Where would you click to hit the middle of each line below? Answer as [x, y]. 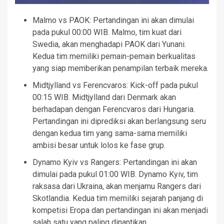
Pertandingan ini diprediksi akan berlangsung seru [119, 121]
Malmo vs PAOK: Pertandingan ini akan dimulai [113, 20]
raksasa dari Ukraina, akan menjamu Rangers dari [117, 186]
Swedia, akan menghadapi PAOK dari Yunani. [109, 44]
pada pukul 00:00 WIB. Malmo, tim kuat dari [107, 32]
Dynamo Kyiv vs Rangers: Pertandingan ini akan [115, 162]
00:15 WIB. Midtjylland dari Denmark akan [104, 97]
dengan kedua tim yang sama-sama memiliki [110, 133]
